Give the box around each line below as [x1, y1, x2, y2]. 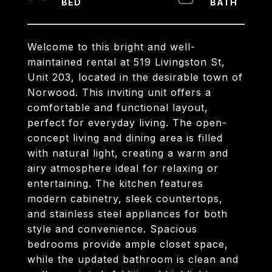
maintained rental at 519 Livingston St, [27, 56, 225, 68]
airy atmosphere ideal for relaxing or [27, 162, 219, 174]
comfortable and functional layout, [27, 101, 208, 114]
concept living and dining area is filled [27, 132, 223, 144]
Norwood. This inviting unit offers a [27, 86, 211, 98]
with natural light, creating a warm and [27, 147, 228, 159]
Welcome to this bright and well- [27, 41, 195, 53]
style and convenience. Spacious [27, 223, 197, 235]
